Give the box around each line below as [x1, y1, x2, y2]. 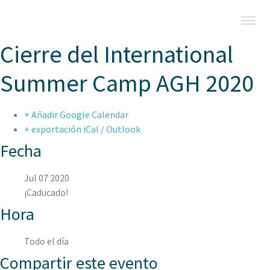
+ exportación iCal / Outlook [24, 123, 140, 136]
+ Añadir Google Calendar [24, 108, 128, 121]
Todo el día [24, 235, 69, 248]
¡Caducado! [24, 186, 68, 199]
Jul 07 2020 [24, 172, 69, 184]
